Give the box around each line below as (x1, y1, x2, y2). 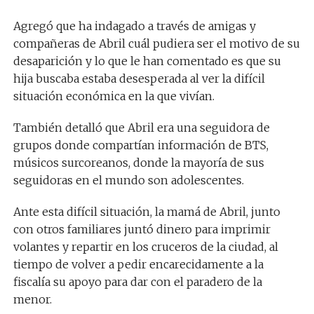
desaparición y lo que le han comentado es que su (13, 54, 281, 69)
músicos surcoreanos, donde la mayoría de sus (13, 156, 264, 170)
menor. (13, 292, 55, 307)
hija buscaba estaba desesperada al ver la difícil (13, 71, 265, 86)
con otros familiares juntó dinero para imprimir (13, 222, 271, 237)
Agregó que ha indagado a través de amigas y (13, 19, 256, 34)
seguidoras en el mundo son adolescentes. (13, 173, 247, 188)
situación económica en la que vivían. (13, 89, 217, 104)
